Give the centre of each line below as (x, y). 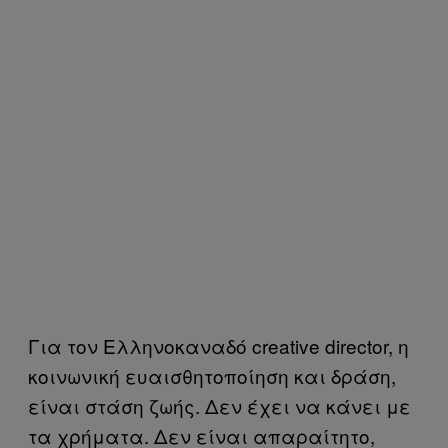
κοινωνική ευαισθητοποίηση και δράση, (212, 375)
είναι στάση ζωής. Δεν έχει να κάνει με (219, 405)
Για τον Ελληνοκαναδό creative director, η (218, 345)
